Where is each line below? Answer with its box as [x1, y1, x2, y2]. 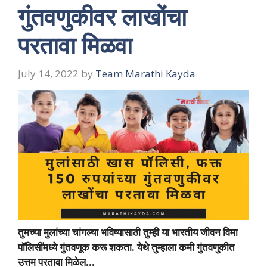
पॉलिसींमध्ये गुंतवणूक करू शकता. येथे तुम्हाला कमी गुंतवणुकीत [18, 240, 235, 254]
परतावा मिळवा [18, 29, 132, 62]
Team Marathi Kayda [95, 66, 195, 80]
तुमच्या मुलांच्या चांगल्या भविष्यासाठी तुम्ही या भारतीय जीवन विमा [18, 225, 238, 239]
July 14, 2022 [18, 66, 79, 80]
